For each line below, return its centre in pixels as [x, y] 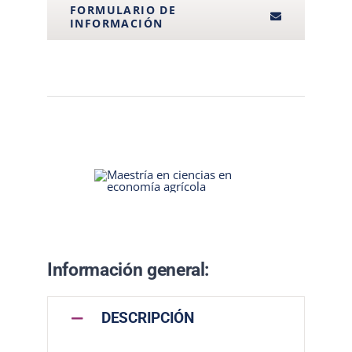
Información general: [128, 270]
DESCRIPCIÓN [147, 318]
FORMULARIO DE [123, 10]
